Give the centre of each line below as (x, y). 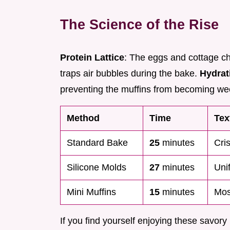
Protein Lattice (92, 58)
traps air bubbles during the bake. (130, 74)
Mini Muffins (91, 192)
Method (83, 118)
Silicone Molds (97, 168)
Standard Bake (97, 143)
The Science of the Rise (139, 25)
